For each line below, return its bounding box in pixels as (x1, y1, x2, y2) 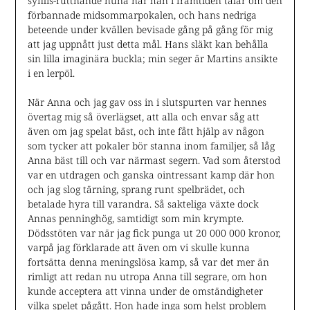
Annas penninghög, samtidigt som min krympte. (27, 211, 244, 225)
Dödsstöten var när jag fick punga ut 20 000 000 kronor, (27, 226, 280, 239)
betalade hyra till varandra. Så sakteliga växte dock (27, 197, 259, 210)
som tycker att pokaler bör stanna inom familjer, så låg (27, 138, 275, 152)
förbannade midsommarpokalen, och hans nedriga (27, 8, 257, 21)
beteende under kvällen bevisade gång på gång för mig (27, 22, 273, 36)
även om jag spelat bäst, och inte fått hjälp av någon (27, 124, 264, 138)
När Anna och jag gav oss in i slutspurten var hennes (27, 95, 266, 109)
